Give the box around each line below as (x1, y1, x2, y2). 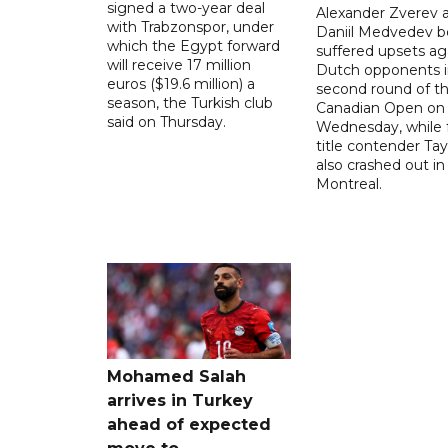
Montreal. (315, 174, 382, 193)
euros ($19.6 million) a (107, 74, 255, 93)
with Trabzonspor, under (107, 17, 274, 36)
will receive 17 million (107, 55, 251, 74)
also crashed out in (315, 155, 445, 174)
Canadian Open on (315, 98, 445, 117)
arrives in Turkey (107, 390, 253, 410)
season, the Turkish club (107, 93, 273, 112)
